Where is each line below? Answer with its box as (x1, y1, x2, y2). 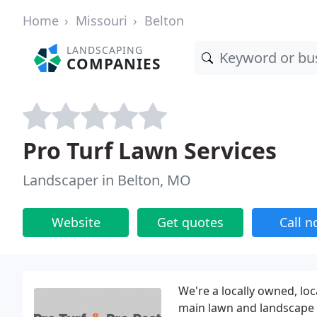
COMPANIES (67, 54, 161, 74)
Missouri (76, 12, 127, 29)
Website (51, 214, 100, 231)
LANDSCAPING (67, 43, 144, 57)
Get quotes (157, 214, 224, 231)
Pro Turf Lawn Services (23, 135, 277, 166)
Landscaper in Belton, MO (23, 171, 191, 190)
